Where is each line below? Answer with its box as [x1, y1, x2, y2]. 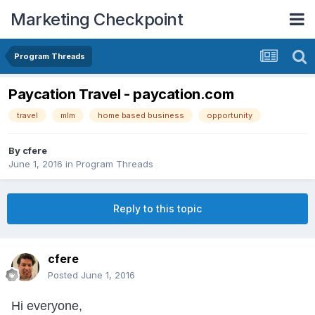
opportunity [207, 110, 252, 121]
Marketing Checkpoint [11, 8, 183, 30]
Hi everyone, [11, 299, 82, 314]
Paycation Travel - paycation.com [8, 86, 234, 103]
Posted [48, 269, 81, 281]
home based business [98, 110, 184, 121]
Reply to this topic [113, 202, 202, 215]
